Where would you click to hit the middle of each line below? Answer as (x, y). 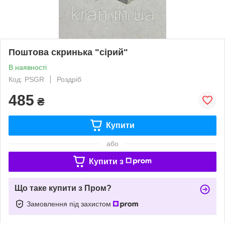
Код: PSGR (26, 79)
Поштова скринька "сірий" (68, 52)
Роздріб (69, 79)
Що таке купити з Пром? (63, 188)
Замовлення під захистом (70, 204)
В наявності (28, 67)
